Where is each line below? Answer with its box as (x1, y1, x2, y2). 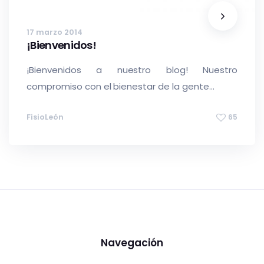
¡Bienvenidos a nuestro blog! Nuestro (27, 64, 237, 76)
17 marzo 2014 (27, 27, 82, 37)
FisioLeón (27, 112, 64, 122)
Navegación (101, 236, 163, 250)
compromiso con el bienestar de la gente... (27, 80, 214, 93)
